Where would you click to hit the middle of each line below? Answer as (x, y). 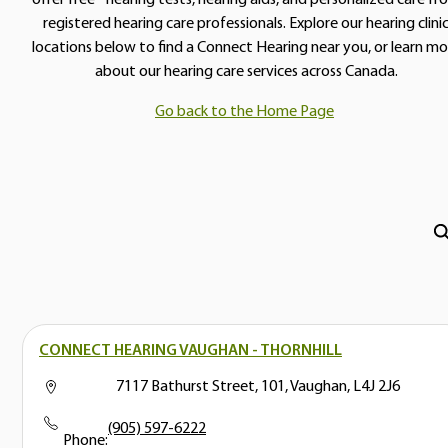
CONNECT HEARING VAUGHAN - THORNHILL (190, 350)
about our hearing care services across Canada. (246, 71)
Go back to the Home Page (244, 111)
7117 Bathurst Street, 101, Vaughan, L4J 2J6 (258, 386)
